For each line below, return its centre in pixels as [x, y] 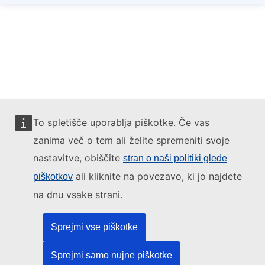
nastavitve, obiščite [78, 158]
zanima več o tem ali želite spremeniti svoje [131, 140]
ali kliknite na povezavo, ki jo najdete [157, 176]
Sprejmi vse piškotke [94, 227]
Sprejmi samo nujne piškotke [112, 255]
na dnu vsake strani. [78, 195]
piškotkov [53, 177]
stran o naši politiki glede [175, 158]
